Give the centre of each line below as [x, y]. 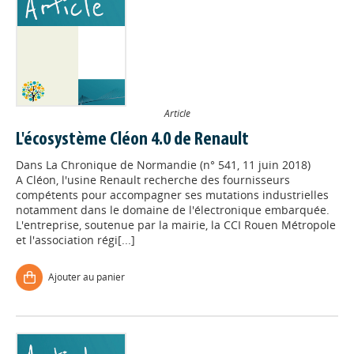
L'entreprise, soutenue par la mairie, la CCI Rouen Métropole [176, 225]
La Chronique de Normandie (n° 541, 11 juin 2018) [178, 165]
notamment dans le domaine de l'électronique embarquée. [173, 210]
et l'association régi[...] [75, 240]
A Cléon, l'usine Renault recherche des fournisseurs [153, 180]
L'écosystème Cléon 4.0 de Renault [132, 140]
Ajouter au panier [87, 277]
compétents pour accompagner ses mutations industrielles [172, 195]
